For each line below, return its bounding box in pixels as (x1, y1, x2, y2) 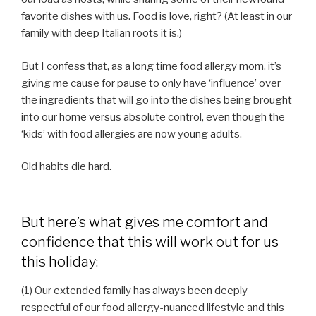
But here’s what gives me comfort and (21, 213, 268, 231)
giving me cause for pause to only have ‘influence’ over (21, 76, 281, 90)
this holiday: (21, 253, 98, 270)
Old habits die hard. (21, 160, 111, 174)
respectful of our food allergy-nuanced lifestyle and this (21, 300, 284, 314)
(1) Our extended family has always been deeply (21, 284, 248, 297)
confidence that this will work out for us (21, 233, 279, 250)
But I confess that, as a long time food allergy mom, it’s (21, 59, 281, 73)
